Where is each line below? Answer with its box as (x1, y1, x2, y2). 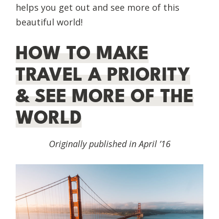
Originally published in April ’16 (48, 137, 171, 150)
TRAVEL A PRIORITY (16, 65, 190, 85)
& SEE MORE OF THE (16, 86, 194, 106)
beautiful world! (16, 16, 83, 28)
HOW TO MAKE (16, 43, 149, 63)
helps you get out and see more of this (16, 1, 179, 13)
